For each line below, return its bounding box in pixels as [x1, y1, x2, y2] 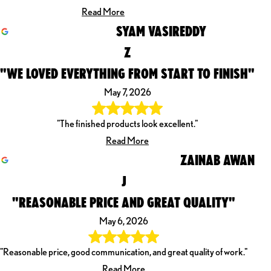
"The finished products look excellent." [57, 117, 198, 129]
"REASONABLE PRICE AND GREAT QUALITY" [12, 193, 235, 211]
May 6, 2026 [99, 215, 148, 227]
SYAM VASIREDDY [116, 22, 206, 40]
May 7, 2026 [103, 87, 151, 99]
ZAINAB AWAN [180, 151, 255, 168]
